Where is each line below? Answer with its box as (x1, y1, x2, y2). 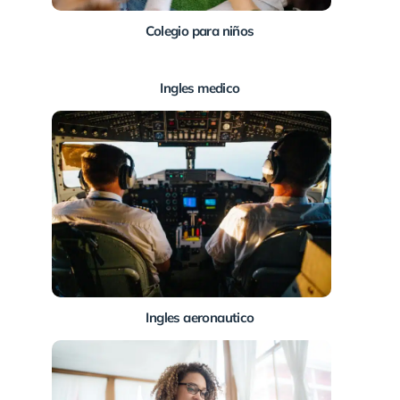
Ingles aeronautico (146, 309, 254, 327)
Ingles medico (160, 79, 240, 97)
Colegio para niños (146, 22, 254, 40)
